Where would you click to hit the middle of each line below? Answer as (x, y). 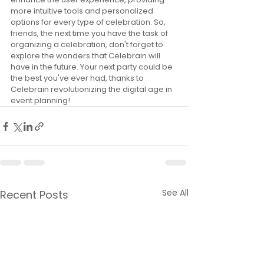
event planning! (40, 100)
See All (175, 193)
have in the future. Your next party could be (93, 67)
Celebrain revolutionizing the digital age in (92, 89)
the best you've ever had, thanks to (78, 78)
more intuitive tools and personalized (83, 11)
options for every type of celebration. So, (89, 22)
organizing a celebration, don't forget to (88, 44)
